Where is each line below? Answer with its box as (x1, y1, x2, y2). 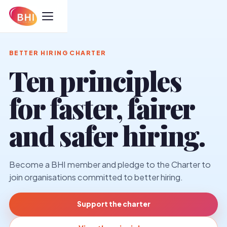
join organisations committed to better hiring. (9, 172, 183, 182)
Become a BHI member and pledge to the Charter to (9, 159, 211, 170)
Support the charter (77, 200, 150, 209)
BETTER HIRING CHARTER (9, 49, 106, 57)
